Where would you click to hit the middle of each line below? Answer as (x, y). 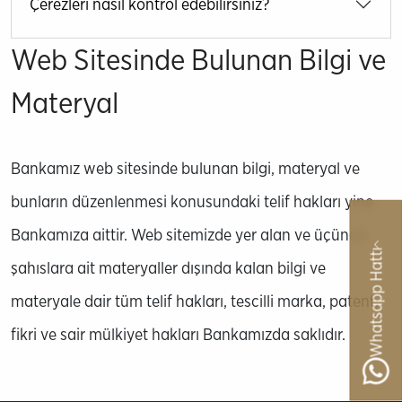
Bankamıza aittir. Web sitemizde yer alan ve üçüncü (188, 235)
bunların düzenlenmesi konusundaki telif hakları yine (192, 201)
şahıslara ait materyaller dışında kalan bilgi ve (168, 268)
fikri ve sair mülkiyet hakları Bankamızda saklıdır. (178, 334)
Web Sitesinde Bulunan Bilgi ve (198, 60)
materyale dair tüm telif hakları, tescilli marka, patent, (195, 301)
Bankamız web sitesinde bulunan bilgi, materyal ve (185, 168)
